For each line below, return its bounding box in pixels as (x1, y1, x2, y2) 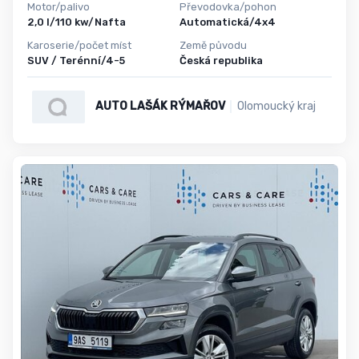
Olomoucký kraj (236, 99, 316, 114)
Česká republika (179, 54, 263, 67)
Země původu (179, 38, 247, 51)
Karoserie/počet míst (27, 38, 131, 51)
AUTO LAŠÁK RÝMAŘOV (95, 99, 225, 114)
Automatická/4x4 (179, 16, 276, 29)
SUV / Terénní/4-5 (27, 54, 125, 67)
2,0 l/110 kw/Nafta (27, 16, 126, 29)
